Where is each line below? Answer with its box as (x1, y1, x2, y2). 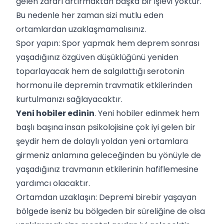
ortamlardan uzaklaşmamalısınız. (16, 23, 148, 35)
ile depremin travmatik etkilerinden (52, 79, 192, 91)
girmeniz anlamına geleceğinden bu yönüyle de (16, 149, 201, 161)
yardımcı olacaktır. (16, 177, 92, 189)
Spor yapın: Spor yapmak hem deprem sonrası (16, 37, 199, 49)
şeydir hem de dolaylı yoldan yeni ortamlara (16, 135, 188, 147)
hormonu (16, 79, 52, 91)
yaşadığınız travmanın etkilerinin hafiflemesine (16, 163, 198, 175)
